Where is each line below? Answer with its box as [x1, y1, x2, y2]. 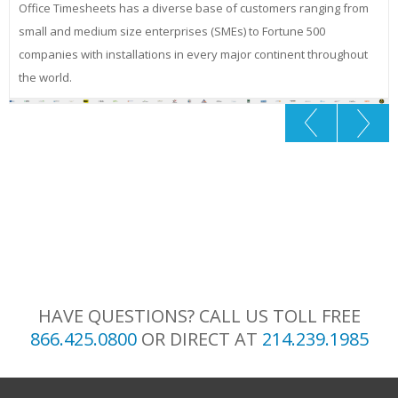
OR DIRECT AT [136, 327, 262, 351]
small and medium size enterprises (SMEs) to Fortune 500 [19, 23, 325, 39]
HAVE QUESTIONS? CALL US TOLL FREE [37, 304, 361, 328]
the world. [19, 69, 72, 85]
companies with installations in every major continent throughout [19, 46, 368, 62]
